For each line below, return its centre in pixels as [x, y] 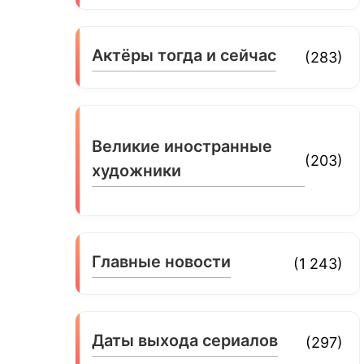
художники [137, 170]
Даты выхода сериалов [185, 340]
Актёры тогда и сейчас [184, 55]
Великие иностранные [182, 146]
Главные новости [162, 261]
